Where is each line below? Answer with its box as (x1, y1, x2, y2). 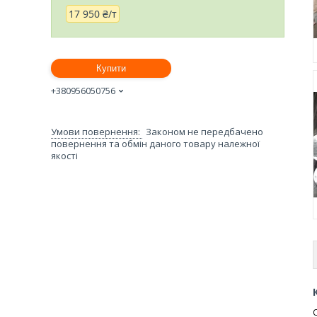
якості (51, 149, 78, 162)
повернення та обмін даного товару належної (51, 137, 260, 150)
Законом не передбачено (146, 125, 263, 138)
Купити (96, 62, 126, 74)
